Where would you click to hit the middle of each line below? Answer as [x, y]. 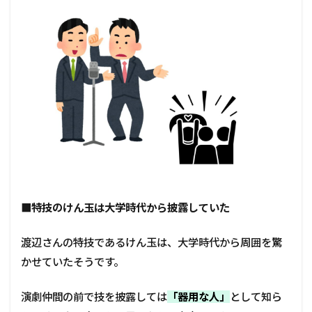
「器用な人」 [198, 296]
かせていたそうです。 [72, 262]
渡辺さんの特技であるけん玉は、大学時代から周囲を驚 [151, 242]
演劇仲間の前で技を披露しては [94, 296]
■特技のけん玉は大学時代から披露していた [125, 207]
